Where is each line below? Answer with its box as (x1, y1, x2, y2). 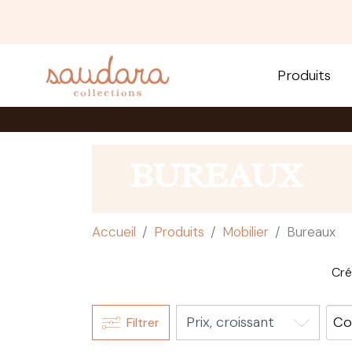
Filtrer (126, 313, 159, 331)
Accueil (92, 222, 136, 240)
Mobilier (222, 222, 269, 240)
